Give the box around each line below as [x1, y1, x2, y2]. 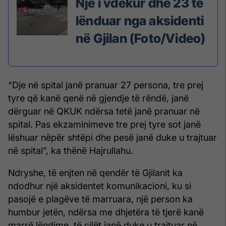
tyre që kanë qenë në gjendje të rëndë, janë [8, 93, 189, 104]
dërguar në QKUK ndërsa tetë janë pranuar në [8, 106, 200, 117]
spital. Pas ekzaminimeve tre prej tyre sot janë [8, 119, 201, 130]
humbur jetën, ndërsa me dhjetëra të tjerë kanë [8, 207, 204, 218]
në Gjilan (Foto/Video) [76, 31, 206, 46]
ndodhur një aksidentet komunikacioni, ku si [8, 181, 191, 192]
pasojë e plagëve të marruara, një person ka [8, 194, 193, 205]
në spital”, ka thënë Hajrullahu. [8, 145, 133, 156]
